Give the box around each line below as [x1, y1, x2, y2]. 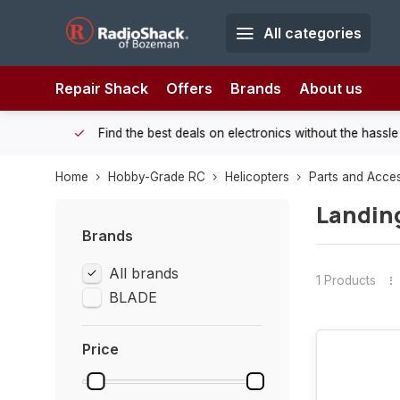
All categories [262, 24, 362, 42]
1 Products [315, 272, 376, 287]
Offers [166, 79, 212, 97]
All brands [109, 264, 179, 282]
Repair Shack [55, 79, 148, 97]
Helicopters [225, 170, 289, 184]
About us [299, 79, 362, 97]
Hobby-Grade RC [108, 170, 205, 184]
